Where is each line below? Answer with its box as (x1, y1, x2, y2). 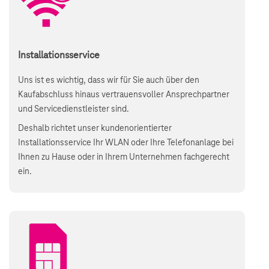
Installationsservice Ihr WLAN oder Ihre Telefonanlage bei (18, 138, 234, 148)
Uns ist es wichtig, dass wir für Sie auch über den (18, 76, 199, 85)
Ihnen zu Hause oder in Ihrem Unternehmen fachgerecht (18, 153, 229, 162)
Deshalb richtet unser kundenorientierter (18, 124, 172, 133)
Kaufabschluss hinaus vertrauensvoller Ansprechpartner (18, 90, 229, 100)
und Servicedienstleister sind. (18, 104, 129, 114)
